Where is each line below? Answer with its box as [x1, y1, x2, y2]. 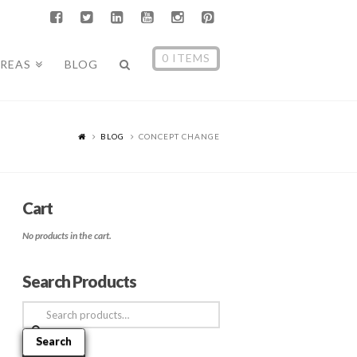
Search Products [22, 272, 137, 292]
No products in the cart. [22, 229, 112, 242]
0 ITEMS [161, 51, 210, 65]
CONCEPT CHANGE [139, 131, 220, 141]
